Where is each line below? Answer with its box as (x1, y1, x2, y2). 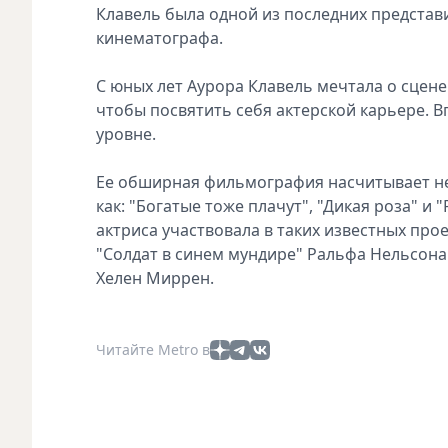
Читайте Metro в (96, 339, 210, 359)
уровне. (96, 122, 156, 145)
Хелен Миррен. (96, 266, 214, 289)
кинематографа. (96, 26, 223, 49)
